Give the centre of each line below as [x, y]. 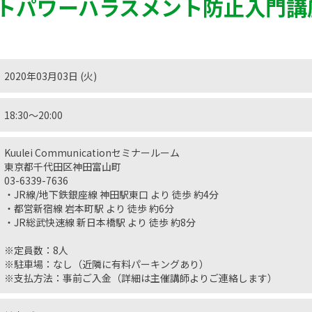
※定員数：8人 [36, 250]
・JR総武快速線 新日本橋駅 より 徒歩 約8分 [100, 222]
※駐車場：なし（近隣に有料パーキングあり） [107, 264]
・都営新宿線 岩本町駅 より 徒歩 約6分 [89, 208]
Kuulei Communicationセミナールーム [92, 153]
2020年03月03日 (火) [50, 76]
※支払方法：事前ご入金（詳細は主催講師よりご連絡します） [141, 278]
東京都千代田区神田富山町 [63, 166]
